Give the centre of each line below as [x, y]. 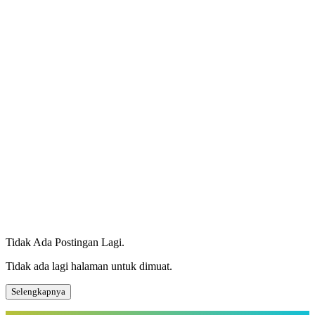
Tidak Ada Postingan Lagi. [65, 242]
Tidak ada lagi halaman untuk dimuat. [89, 266]
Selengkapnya [38, 291]
